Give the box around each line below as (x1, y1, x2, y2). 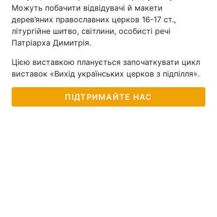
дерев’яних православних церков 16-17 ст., (12, 15, 176, 24)
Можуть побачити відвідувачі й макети (12, 3, 163, 13)
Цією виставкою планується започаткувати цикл (12, 57, 200, 67)
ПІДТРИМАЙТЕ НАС (65, 92, 152, 102)
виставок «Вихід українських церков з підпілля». (12, 69, 200, 78)
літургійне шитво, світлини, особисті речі (12, 26, 170, 36)
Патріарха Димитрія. (12, 38, 91, 47)
